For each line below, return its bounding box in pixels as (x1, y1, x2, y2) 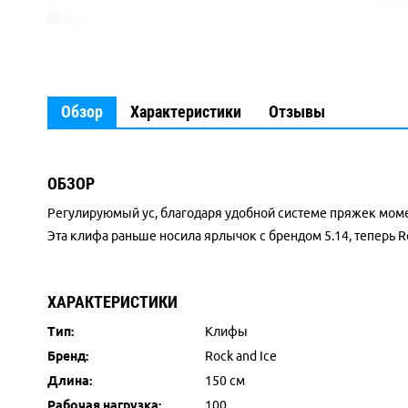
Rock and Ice (205, 349, 277, 363)
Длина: (47, 373, 92, 388)
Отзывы (269, 102, 325, 121)
